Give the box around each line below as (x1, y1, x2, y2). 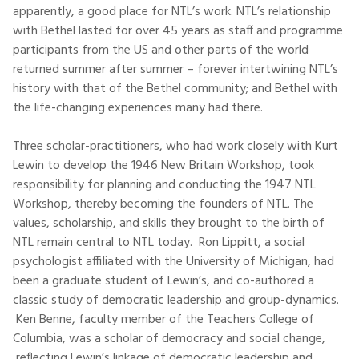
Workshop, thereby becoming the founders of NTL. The (13, 194, 313, 215)
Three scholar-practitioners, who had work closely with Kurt (13, 136, 338, 157)
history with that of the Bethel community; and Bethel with (13, 79, 337, 99)
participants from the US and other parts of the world (13, 40, 309, 61)
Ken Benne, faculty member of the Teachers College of (13, 309, 314, 330)
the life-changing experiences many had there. (13, 98, 263, 119)
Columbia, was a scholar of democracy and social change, (13, 329, 325, 349)
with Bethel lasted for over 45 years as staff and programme (13, 21, 343, 42)
